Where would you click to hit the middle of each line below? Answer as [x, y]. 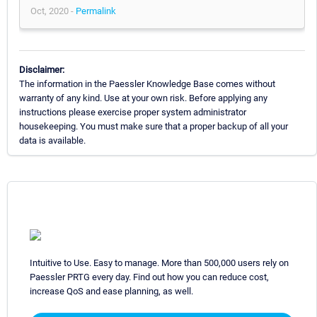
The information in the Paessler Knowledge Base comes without [147, 83]
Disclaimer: [42, 69]
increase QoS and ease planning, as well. [111, 291]
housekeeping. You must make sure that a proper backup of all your [154, 126]
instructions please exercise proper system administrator [133, 112]
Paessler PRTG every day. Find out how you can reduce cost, [149, 277]
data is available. [52, 140]
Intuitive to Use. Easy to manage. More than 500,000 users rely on [159, 263]
